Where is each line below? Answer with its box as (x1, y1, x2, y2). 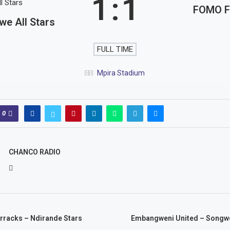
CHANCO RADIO (8, 148, 61, 156)
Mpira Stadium (97, 69, 145, 77)
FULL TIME (97, 45, 133, 54)
